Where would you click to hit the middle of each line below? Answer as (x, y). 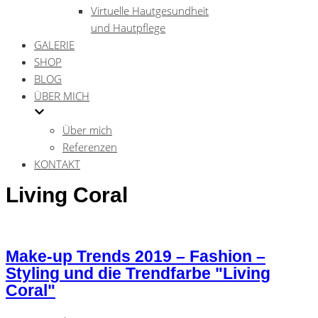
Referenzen (90, 147)
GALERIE (54, 45)
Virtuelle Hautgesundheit (150, 11)
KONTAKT (57, 164)
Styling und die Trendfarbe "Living (138, 273)
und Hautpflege (128, 28)
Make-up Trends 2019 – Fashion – (136, 256)
